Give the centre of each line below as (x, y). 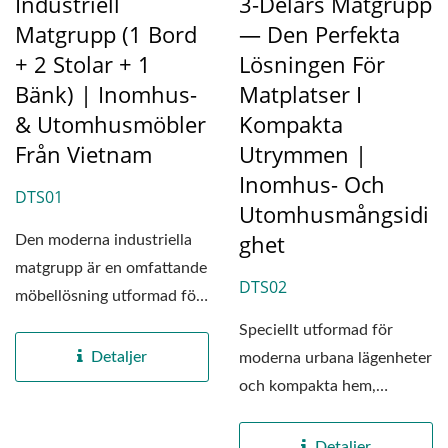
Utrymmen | (303, 154)
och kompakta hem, (307, 386)
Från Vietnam (83, 154)
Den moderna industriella (103, 240)
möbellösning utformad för (108, 296)
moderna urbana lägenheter (335, 358)
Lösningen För (312, 64)
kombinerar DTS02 (304, 414)
